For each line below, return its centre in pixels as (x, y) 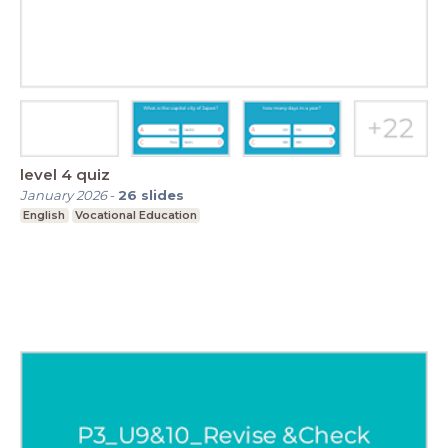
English (44, 214)
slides (162, 194)
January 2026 (63, 194)
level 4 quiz (65, 174)
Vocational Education (135, 214)
